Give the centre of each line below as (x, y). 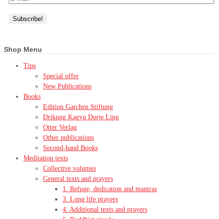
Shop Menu (23, 50)
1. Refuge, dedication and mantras (110, 189)
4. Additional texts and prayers (105, 210)
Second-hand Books (70, 148)
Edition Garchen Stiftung (78, 107)
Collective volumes (69, 169)
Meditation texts (46, 158)
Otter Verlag (60, 128)
